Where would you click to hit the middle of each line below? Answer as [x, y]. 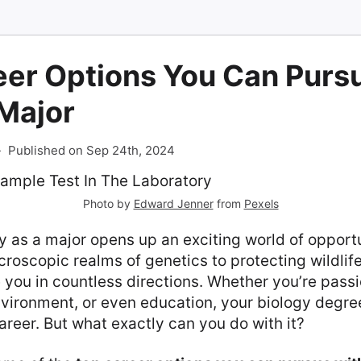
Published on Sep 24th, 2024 [91, 150]
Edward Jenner [173, 203]
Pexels [261, 203]
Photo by [108, 203]
